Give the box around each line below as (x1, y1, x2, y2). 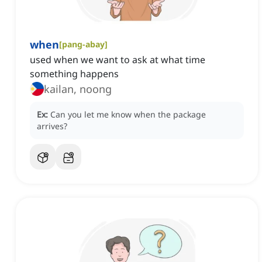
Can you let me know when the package (50, 109, 206, 120)
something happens (30, 67, 119, 81)
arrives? (37, 120, 67, 132)
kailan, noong (44, 82, 112, 96)
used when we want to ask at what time (30, 53, 205, 67)
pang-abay (62, 39, 105, 50)
